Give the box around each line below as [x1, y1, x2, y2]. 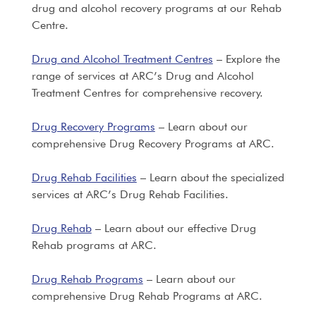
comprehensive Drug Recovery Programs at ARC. [31, 137, 274, 150]
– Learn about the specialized [136, 171, 284, 184]
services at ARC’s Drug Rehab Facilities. [31, 188, 229, 201]
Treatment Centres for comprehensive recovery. [31, 86, 263, 99]
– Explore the [212, 52, 280, 66]
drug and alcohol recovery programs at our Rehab [31, 1, 281, 15]
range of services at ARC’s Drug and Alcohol [31, 69, 254, 83]
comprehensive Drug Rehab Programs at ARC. [31, 289, 262, 303]
